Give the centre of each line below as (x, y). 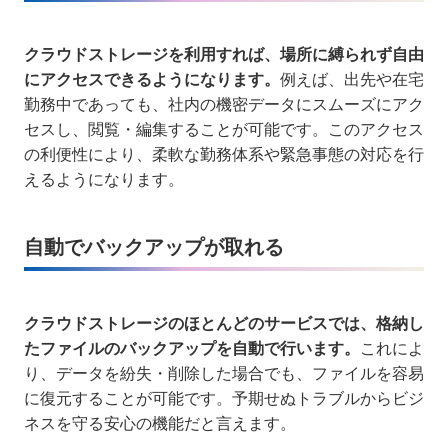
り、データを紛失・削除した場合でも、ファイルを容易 (224, 373)
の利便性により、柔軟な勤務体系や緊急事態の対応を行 (224, 154)
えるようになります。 (104, 179)
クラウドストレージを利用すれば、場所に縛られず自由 (224, 54)
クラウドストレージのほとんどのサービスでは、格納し (224, 323)
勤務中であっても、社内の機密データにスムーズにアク (224, 104)
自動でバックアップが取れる (154, 246)
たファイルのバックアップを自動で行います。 (192, 348)
